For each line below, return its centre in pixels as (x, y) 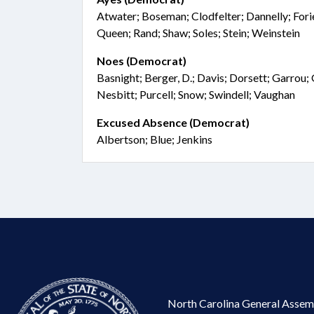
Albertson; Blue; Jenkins (155, 139)
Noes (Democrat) (142, 61)
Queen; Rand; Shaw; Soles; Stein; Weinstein (198, 33)
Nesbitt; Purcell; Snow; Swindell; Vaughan (196, 94)
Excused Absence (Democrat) (173, 122)
